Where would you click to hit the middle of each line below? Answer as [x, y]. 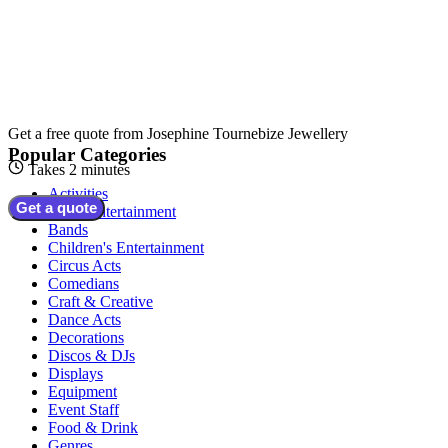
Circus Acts [84, 265]
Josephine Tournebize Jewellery [247, 134]
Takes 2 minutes [79, 170]
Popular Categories [87, 154]
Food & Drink [93, 427]
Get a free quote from [77, 134]
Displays [75, 373]
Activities [78, 193]
